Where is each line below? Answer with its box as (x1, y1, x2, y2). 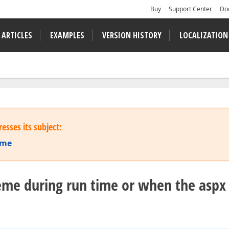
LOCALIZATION (179, 30, 228, 41)
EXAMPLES (50, 30, 84, 41)
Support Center (169, 5, 212, 13)
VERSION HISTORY (102, 30, 162, 41)
